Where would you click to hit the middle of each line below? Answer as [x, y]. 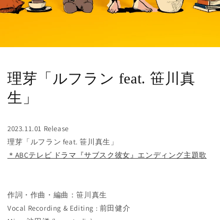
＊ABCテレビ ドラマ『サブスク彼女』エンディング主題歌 [107, 155]
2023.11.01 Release [38, 128]
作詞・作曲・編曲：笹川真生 [57, 194]
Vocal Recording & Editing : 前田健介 [69, 208]
